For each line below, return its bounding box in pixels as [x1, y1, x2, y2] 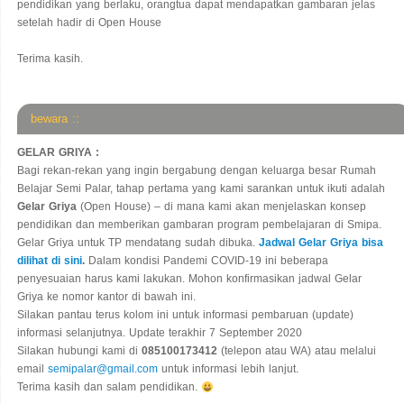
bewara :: [31, 112, 79, 126]
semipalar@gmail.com [48, 363, 158, 376]
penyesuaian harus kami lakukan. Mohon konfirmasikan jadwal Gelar [17, 272, 362, 286]
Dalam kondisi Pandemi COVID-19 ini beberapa [85, 254, 328, 268]
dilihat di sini [17, 254, 82, 268]
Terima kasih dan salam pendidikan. [17, 381, 201, 394]
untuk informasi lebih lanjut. [158, 363, 298, 376]
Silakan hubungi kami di [17, 344, 142, 358]
